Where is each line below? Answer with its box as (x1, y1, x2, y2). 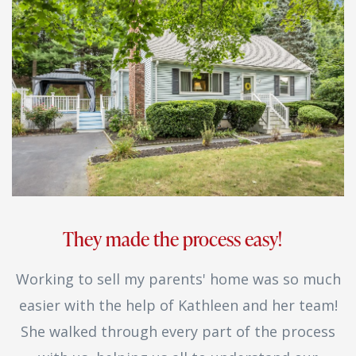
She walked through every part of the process (21, 321, 335, 341)
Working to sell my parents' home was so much (15, 269, 341, 288)
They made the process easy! (62, 225, 294, 252)
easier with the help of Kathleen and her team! (18, 295, 338, 315)
